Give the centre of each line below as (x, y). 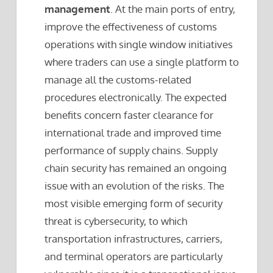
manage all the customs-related (118, 80)
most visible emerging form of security (134, 204)
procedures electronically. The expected (136, 97)
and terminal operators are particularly (134, 257)
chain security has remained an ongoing (136, 168)
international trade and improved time (133, 133)
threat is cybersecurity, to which (116, 221)
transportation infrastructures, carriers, (134, 239)
